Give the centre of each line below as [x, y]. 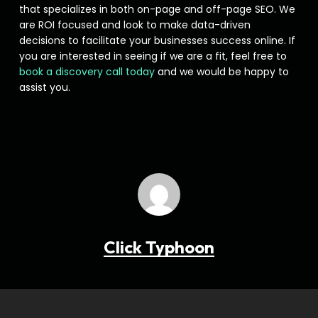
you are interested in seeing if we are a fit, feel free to [153, 56]
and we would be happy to [221, 72]
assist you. [44, 87]
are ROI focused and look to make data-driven [135, 25]
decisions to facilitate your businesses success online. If [157, 40]
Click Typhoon [159, 247]
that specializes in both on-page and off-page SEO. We [157, 9]
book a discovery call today [87, 72]
